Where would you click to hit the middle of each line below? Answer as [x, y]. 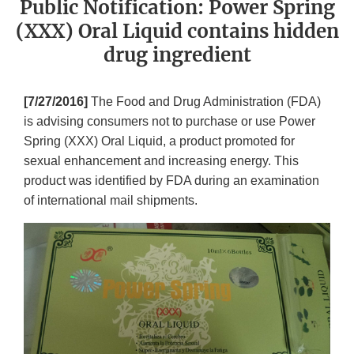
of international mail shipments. [111, 201]
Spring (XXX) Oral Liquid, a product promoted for [159, 141]
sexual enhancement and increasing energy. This [161, 161]
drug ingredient [177, 55]
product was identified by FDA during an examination [171, 181]
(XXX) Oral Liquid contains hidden [177, 32]
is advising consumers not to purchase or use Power [169, 122]
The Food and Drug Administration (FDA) [206, 102]
